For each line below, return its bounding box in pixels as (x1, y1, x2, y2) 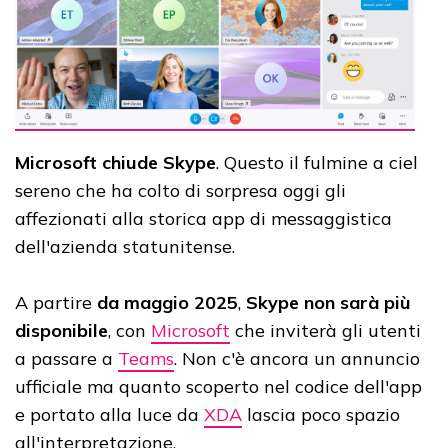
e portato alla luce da (15, 402, 204, 426)
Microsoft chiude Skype (15, 150, 216, 174)
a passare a (15, 346, 118, 370)
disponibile (15, 318, 108, 342)
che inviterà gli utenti (230, 318, 421, 342)
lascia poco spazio (242, 402, 400, 426)
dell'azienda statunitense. (15, 234, 235, 258)
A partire (15, 290, 97, 314)
